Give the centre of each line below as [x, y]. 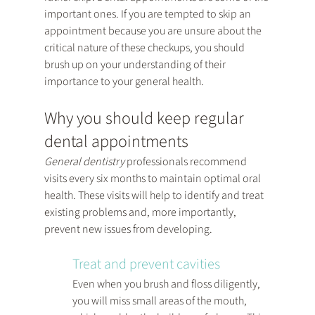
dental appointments [116, 142]
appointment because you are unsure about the [154, 31]
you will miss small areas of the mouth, [160, 301]
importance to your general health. [124, 82]
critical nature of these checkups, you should [145, 48]
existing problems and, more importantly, [141, 213]
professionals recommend [186, 162]
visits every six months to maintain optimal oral [153, 179]
